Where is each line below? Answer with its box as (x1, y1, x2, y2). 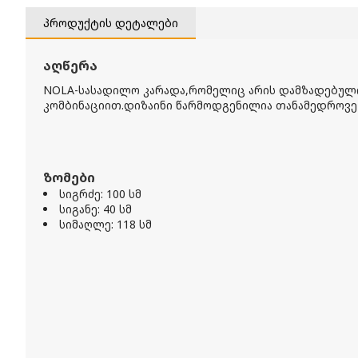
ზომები (43, 169, 95, 186)
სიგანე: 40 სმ (59, 201, 132, 217)
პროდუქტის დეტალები (43, 14, 178, 30)
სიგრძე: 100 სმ (59, 186, 141, 201)
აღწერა (43, 57, 97, 74)
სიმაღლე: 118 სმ (59, 217, 152, 232)
